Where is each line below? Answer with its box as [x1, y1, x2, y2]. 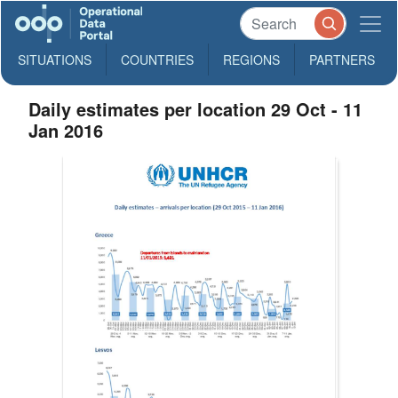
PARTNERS [309, 51, 375, 68]
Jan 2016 [28, 117, 104, 143]
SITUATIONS [18, 51, 92, 68]
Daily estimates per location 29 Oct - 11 [28, 96, 363, 122]
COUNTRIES [121, 51, 194, 68]
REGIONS [223, 51, 280, 68]
